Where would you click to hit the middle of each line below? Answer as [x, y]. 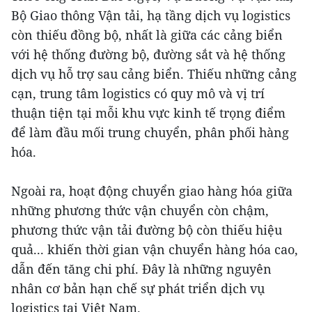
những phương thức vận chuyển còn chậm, [140, 211]
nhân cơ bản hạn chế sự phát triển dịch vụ [138, 289]
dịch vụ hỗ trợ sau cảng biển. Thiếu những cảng [154, 74]
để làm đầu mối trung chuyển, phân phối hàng [150, 133]
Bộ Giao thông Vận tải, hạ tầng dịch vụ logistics [151, 16]
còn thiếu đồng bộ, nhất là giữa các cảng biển [147, 35]
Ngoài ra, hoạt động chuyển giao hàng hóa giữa [152, 191]
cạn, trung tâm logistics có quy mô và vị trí [138, 94]
